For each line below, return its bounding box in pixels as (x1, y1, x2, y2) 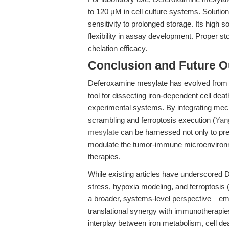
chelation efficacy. (88, 44, 147, 53)
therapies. (88, 152, 121, 161)
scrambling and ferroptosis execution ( (88, 116, 215, 124)
